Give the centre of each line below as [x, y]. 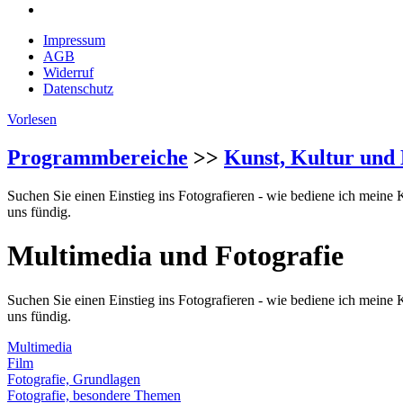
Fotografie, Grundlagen [74, 379]
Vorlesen [32, 119]
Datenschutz [78, 89]
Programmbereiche [98, 157]
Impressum [74, 40]
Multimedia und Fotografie [175, 256]
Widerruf [68, 72]
